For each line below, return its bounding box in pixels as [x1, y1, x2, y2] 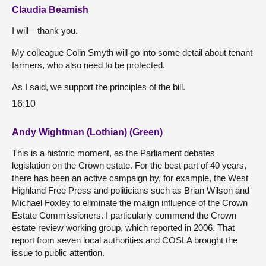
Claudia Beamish [12, 4, 88, 15]
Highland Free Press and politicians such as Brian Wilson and [12, 185, 249, 196]
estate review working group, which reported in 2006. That [12, 223, 235, 233]
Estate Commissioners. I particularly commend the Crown [12, 210, 236, 221]
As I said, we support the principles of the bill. [12, 81, 185, 92]
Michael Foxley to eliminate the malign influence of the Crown [12, 198, 248, 208]
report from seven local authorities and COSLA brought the [12, 235, 237, 246]
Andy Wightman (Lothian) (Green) [12, 127, 163, 138]
